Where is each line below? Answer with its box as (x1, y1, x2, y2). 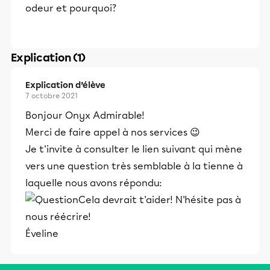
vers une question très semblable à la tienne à (25, 160, 243, 172)
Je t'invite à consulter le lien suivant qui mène (25, 143, 242, 155)
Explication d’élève (25, 80, 105, 90)
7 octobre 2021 (25, 92, 78, 100)
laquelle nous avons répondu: (25, 177, 162, 189)
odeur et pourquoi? (25, 2, 116, 14)
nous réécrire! (25, 211, 91, 222)
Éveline (25, 228, 58, 239)
